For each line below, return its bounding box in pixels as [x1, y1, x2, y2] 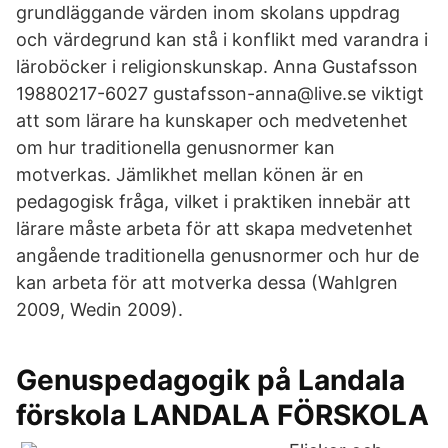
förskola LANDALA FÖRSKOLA [16, 398, 429, 432]
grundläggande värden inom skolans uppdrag [16, 2, 400, 23]
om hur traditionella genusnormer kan [16, 137, 335, 158]
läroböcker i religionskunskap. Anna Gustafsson [16, 56, 418, 77]
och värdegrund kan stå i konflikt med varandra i [16, 29, 428, 50]
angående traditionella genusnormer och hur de [16, 245, 419, 266]
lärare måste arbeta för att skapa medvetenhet [16, 218, 413, 239]
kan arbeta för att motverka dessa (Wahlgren [16, 272, 398, 293]
